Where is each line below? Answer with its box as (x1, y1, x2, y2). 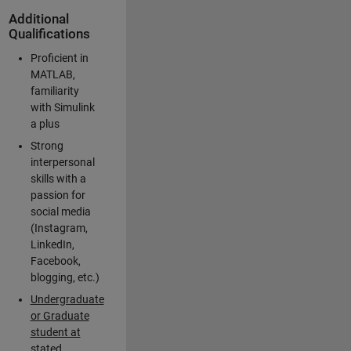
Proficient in (30, 52, 89, 65)
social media (30, 205, 91, 219)
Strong (30, 139, 63, 153)
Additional (8, 12, 69, 27)
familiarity (30, 85, 79, 98)
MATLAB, (30, 68, 75, 81)
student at (30, 326, 81, 339)
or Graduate (30, 309, 89, 323)
